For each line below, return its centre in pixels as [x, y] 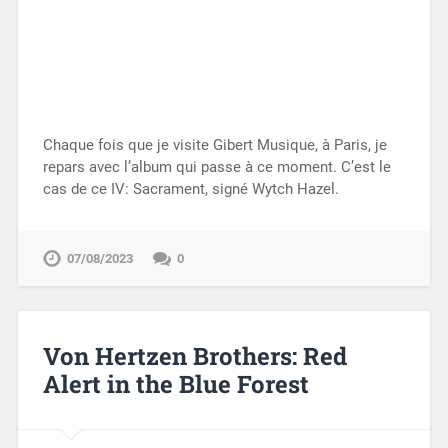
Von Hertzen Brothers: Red [194, 356]
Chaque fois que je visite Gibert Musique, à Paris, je [214, 145]
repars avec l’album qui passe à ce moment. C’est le [216, 167]
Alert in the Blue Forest [175, 384]
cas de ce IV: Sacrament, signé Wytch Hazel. [190, 189]
